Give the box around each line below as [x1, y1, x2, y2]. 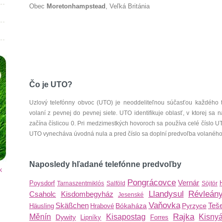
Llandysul [148, 189, 184, 199]
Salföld [106, 180, 125, 187]
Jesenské [118, 191, 144, 198]
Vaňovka [148, 201, 180, 210]
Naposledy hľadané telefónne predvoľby [29, 160, 181, 168]
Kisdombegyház [60, 190, 113, 198]
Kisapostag [106, 213, 146, 221]
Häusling [29, 202, 54, 210]
